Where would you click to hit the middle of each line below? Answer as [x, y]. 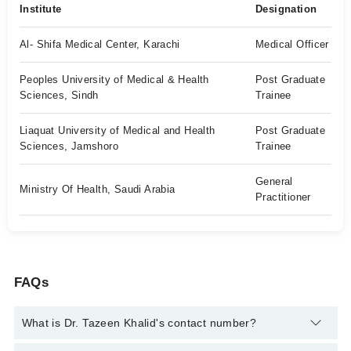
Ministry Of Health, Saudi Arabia [98, 189]
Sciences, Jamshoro [69, 146]
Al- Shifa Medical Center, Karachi [100, 44]
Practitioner [283, 197]
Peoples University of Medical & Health [114, 80]
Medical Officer [292, 44]
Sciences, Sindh [59, 95]
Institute [41, 9]
